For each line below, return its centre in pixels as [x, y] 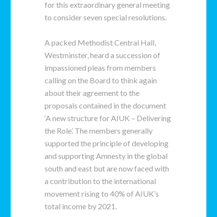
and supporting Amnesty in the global [106, 156]
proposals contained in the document [106, 105]
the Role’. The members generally [99, 131]
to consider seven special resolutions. [106, 17]
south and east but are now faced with [107, 168]
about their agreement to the [92, 93]
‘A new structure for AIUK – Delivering [108, 118]
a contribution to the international [101, 181]
